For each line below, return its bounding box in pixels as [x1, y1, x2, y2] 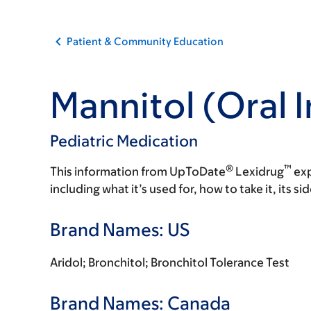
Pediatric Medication [50, 132, 198, 150]
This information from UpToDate [50, 165, 226, 178]
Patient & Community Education [67, 35, 224, 47]
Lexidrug [233, 165, 284, 178]
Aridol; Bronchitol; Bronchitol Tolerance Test [50, 255, 289, 269]
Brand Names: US [50, 219, 190, 239]
